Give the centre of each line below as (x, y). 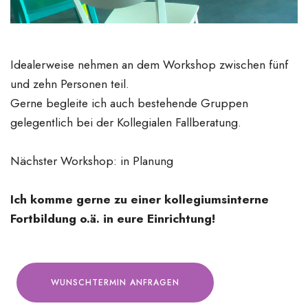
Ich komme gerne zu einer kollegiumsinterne (140, 200)
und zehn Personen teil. (70, 84)
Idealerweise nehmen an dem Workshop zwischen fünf (149, 65)
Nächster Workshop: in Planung (92, 161)
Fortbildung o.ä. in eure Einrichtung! (113, 219)
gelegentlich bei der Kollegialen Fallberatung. (126, 123)
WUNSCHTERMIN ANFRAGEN (115, 283)
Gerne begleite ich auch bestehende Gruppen (129, 103)
